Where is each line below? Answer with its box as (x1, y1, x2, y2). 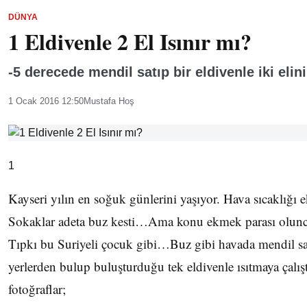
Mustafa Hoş (84, 96, 134, 106)
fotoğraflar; (8, 280, 66, 297)
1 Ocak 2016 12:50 (8, 96, 84, 106)
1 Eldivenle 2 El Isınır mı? (8, 25, 251, 58)
